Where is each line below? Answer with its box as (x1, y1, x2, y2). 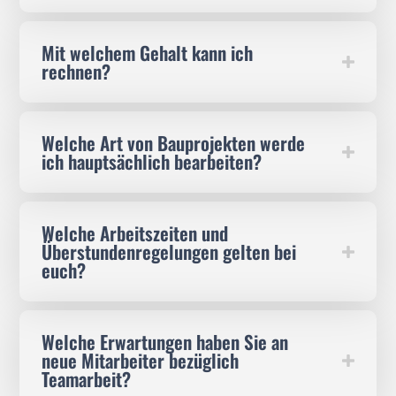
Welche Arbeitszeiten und (42, 219, 229, 247)
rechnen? (42, 57, 111, 86)
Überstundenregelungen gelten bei (42, 238, 297, 266)
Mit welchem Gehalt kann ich (42, 39, 254, 67)
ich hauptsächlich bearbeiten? (42, 148, 263, 176)
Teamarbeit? (42, 365, 132, 393)
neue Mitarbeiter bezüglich (42, 346, 240, 375)
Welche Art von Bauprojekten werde (42, 129, 306, 157)
